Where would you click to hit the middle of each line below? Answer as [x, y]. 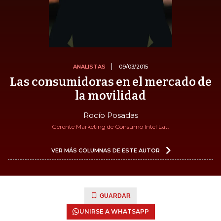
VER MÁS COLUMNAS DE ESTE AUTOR [106, 150]
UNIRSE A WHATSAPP [114, 211]
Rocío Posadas [110, 115]
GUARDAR [115, 196]
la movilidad [110, 95]
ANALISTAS [89, 66]
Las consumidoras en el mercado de [110, 82]
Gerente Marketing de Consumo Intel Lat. [110, 126]
